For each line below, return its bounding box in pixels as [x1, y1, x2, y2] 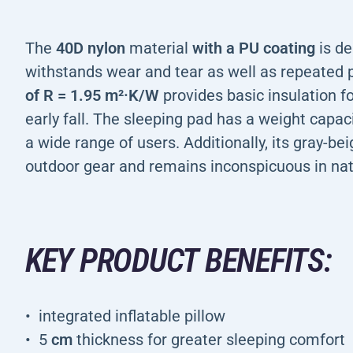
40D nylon [56, 39, 125, 58]
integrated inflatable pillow [39, 307, 225, 325]
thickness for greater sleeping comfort [72, 330, 345, 349]
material [125, 39, 192, 58]
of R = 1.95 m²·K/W [25, 86, 159, 105]
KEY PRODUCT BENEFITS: [25, 241, 332, 280]
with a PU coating [192, 39, 315, 58]
